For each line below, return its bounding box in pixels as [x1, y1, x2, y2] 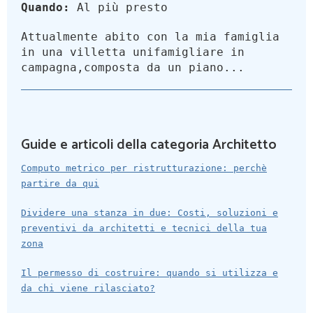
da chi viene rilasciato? [21, 283, 155, 294]
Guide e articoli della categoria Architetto [21, 133, 277, 157]
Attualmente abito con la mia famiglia [21, 30, 279, 44]
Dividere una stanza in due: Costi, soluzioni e [21, 208, 278, 219]
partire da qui [21, 178, 99, 189]
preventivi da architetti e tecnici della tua [21, 223, 267, 234]
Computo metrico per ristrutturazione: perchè [21, 163, 267, 174]
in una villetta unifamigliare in [21, 45, 245, 59]
